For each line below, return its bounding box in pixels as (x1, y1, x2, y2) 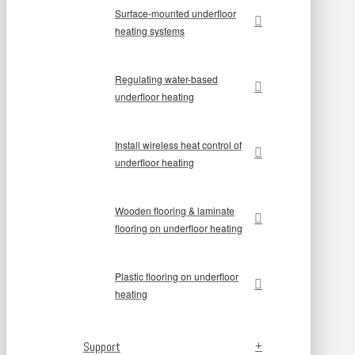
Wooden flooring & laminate (115, 204, 235, 218)
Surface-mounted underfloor (115, 6, 236, 21)
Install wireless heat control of (115, 138, 242, 152)
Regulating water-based (115, 72, 218, 86)
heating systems (115, 24, 185, 38)
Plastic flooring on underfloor (115, 269, 239, 284)
